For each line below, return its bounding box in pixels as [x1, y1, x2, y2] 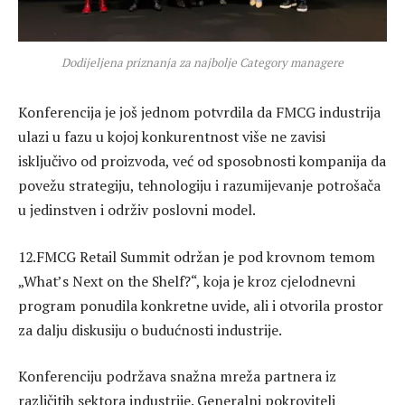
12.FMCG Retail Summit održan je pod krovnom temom [18, 246, 375, 267]
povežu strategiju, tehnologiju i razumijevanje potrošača [18, 175, 381, 196]
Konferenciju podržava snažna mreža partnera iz [18, 366, 336, 387]
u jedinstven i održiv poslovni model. [18, 200, 256, 221]
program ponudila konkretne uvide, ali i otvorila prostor [18, 295, 383, 316]
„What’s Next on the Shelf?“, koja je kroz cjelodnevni [18, 270, 355, 291]
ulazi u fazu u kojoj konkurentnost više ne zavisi [18, 127, 325, 147]
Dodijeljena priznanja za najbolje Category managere [61, 53, 344, 71]
